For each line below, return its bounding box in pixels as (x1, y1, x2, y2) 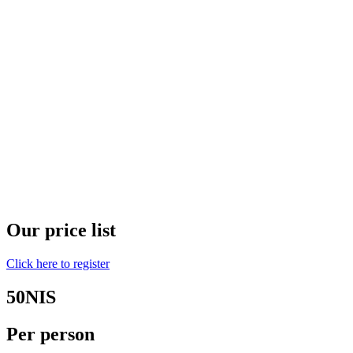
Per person (6, 324, 95, 345)
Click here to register (6, 257, 110, 271)
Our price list (6, 220, 116, 241)
